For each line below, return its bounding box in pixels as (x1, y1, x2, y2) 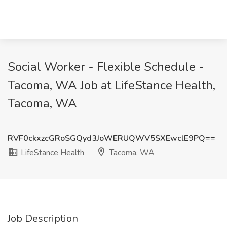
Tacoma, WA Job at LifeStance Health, (8, 77, 215, 93)
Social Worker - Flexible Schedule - (8, 59, 204, 75)
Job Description (8, 212, 78, 225)
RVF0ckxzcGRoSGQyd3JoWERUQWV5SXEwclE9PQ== (8, 133, 215, 144)
